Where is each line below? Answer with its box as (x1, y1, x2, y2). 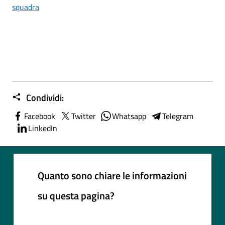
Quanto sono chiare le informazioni (38, 167, 187, 183)
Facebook (24, 109, 55, 122)
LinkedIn (28, 122, 57, 134)
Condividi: (24, 90, 64, 104)
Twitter (71, 109, 96, 122)
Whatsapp (112, 109, 146, 122)
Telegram (162, 109, 193, 122)
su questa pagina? (38, 187, 115, 203)
